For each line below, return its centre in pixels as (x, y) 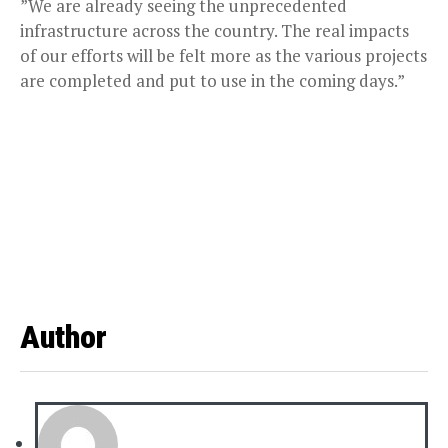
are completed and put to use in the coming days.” (212, 81)
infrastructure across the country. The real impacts (214, 31)
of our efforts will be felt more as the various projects (223, 56)
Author (63, 337)
